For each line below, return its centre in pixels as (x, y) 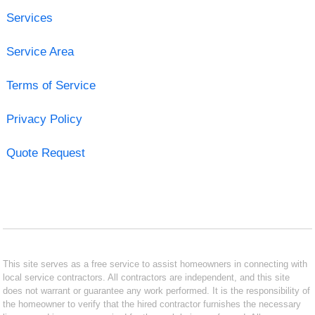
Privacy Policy (44, 119)
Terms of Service (51, 85)
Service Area (40, 51)
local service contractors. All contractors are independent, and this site (147, 277)
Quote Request (45, 153)
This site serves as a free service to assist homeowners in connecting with (155, 264)
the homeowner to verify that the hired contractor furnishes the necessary (152, 304)
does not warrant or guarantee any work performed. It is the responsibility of (157, 290)
